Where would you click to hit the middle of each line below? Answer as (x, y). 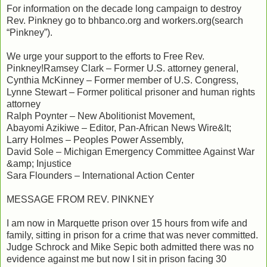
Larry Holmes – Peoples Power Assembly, (95, 139)
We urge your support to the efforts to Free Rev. (105, 56)
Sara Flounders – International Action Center (100, 175)
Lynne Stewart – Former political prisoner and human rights (131, 92)
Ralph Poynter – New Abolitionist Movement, (101, 116)
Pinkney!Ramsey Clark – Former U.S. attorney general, (122, 68)
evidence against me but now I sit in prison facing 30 (117, 259)
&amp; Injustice (39, 163)
